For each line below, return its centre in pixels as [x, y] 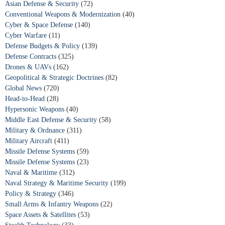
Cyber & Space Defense [40, 25]
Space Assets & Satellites [41, 214]
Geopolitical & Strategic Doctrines [55, 77]
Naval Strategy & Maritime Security [58, 183]
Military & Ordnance [36, 130]
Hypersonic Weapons [36, 109]
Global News [24, 88]
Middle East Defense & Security [52, 120]
